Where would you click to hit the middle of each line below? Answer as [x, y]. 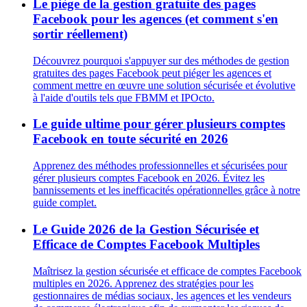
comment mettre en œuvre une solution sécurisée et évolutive [164, 85]
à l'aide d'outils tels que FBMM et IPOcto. [124, 97]
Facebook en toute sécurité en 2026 [131, 139]
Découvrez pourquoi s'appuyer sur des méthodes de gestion [161, 60]
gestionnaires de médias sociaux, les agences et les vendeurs [162, 295]
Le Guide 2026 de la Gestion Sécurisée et [146, 229]
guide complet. [65, 203]
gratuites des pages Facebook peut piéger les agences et [152, 73]
